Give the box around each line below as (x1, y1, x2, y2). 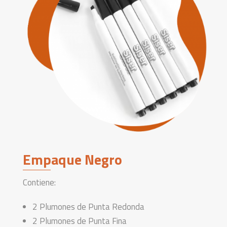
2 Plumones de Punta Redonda (32, 200, 144, 213)
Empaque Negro (23, 148, 122, 170)
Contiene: (23, 175, 56, 189)
